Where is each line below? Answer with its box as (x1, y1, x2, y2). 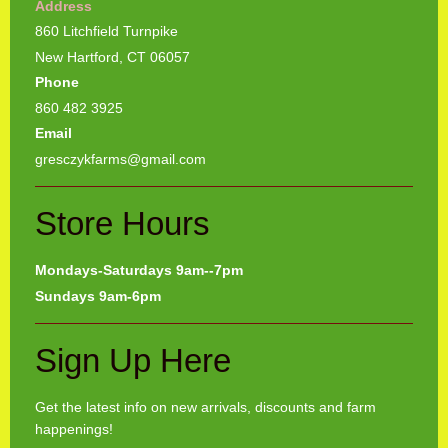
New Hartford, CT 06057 (35, 48, 190, 65)
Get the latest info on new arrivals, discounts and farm (35, 399, 376, 416)
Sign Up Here (35, 341, 231, 379)
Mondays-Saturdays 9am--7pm (35, 262, 243, 279)
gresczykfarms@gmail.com (35, 150, 206, 167)
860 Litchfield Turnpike (35, 23, 178, 40)
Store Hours (35, 204, 210, 242)
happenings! (35, 421, 113, 438)
